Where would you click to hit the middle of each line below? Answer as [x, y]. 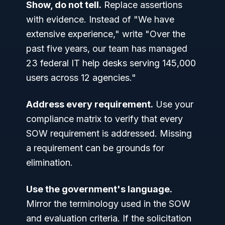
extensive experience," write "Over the [106, 34]
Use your [173, 104]
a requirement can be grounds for [95, 148]
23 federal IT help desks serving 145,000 [111, 63]
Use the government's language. [99, 189]
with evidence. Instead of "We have [100, 19]
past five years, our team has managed [107, 48]
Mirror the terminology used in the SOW [108, 203]
